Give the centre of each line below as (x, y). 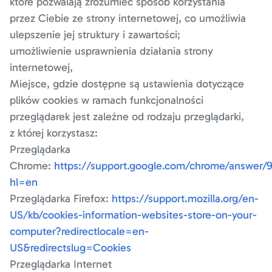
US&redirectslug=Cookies (70, 248)
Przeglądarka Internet (61, 264)
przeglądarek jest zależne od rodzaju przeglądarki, (127, 117)
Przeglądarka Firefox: (61, 199)
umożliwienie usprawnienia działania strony (111, 51)
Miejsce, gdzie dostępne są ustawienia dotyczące (127, 84)
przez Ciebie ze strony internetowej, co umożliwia (128, 18)
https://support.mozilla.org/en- (185, 199)
